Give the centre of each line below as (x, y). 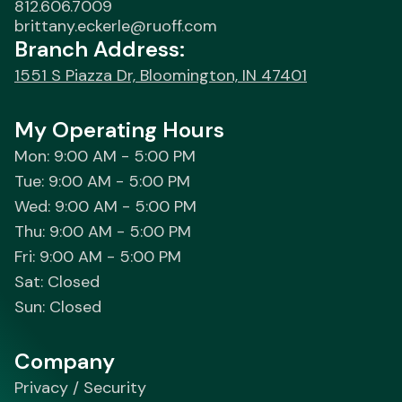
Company (65, 362)
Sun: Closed (58, 307)
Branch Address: (100, 49)
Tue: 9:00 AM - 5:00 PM (102, 182)
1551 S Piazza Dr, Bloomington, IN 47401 (161, 76)
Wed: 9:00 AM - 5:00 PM (105, 207)
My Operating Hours (119, 130)
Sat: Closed (57, 282)
